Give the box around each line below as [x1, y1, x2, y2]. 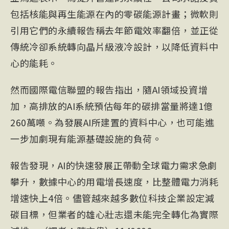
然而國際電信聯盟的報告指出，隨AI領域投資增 [10, 83, 208, 97]
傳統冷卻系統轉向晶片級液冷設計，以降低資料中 [10, 40, 218, 54]
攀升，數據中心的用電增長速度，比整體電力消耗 [10, 175, 218, 189]
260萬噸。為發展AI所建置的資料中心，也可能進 [10, 116, 214, 129]
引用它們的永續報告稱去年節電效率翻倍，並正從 [10, 24, 218, 37]
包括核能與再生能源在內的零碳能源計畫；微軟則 [10, 7, 218, 21]
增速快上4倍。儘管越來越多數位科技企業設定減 [10, 191, 214, 205]
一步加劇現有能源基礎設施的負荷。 [10, 132, 162, 146]
